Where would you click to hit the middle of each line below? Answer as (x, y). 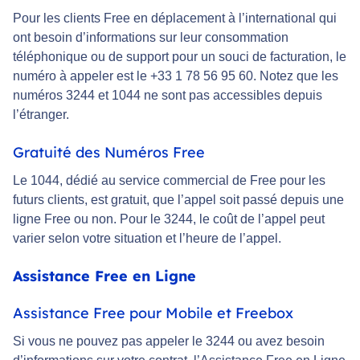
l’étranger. (41, 115)
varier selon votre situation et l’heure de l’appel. (147, 239)
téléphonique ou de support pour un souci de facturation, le (180, 57)
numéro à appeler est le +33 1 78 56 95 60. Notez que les (176, 76)
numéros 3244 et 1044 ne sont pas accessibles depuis (168, 96)
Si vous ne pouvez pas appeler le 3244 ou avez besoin (169, 342)
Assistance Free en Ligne (104, 276)
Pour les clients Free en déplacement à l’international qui (175, 18)
